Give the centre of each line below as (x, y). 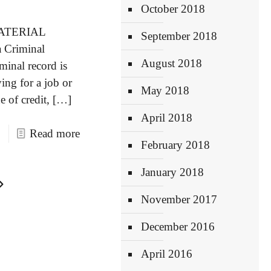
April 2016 (167, 254)
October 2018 (173, 9)
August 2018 (172, 63)
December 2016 (178, 227)
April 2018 (167, 118)
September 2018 (179, 36)
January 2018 (173, 172)
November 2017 (179, 199)
